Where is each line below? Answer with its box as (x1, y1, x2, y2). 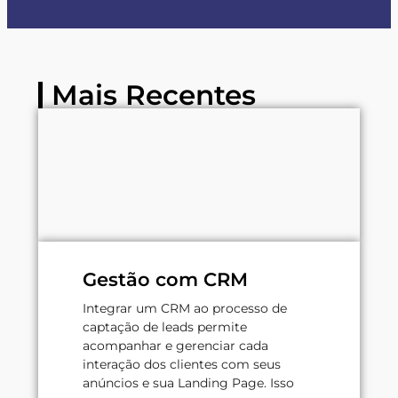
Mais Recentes (52, 77, 256, 112)
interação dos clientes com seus (83, 355, 281, 372)
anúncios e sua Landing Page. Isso (83, 374, 294, 391)
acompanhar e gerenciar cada (83, 337, 268, 354)
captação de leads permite (83, 318, 247, 335)
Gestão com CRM (83, 267, 248, 291)
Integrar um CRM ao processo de (83, 299, 287, 316)
